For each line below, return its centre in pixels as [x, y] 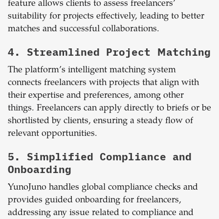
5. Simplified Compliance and [100, 157]
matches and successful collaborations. [84, 30]
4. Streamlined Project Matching [109, 52]
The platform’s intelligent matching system [92, 71]
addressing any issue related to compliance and [101, 213]
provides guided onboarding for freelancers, [95, 201]
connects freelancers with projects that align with [103, 83]
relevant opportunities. [53, 134]
